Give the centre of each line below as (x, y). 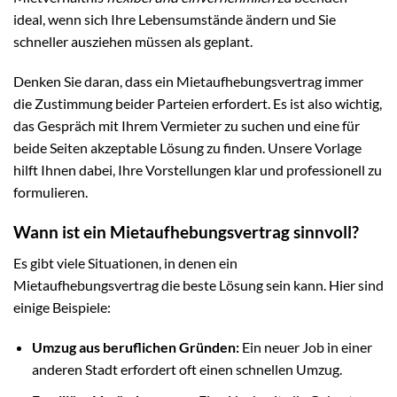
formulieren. (51, 192)
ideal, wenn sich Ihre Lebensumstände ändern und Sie (175, 19)
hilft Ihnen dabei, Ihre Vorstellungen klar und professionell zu (198, 170)
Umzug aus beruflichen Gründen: (135, 347)
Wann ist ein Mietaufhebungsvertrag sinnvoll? (186, 232)
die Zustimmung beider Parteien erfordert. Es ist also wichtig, (198, 104)
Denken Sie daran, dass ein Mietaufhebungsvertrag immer (188, 82)
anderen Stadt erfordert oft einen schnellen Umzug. (187, 370)
